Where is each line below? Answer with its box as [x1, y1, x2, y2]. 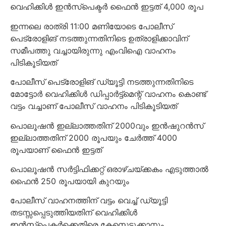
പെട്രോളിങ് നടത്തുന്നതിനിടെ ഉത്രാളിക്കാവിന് [10, 33, 188, 43]
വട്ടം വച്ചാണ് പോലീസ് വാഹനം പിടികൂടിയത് [10, 101, 177, 111]
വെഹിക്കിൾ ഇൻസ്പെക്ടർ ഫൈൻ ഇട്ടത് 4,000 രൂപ [10, 2, 203, 12]
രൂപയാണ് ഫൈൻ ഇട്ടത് [10, 144, 102, 155]
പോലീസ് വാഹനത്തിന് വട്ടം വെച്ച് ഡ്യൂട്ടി [10, 195, 167, 206]
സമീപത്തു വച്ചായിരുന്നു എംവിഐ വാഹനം [10, 45, 176, 55]
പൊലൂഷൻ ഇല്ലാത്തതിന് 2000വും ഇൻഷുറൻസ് [10, 120, 204, 131]
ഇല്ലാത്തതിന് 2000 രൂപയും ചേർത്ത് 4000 [10, 132, 177, 143]
